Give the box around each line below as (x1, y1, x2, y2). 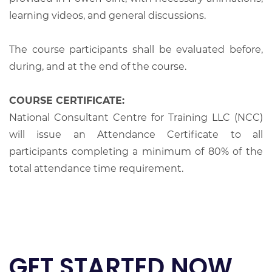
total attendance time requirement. (9, 162, 183, 174)
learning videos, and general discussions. (9, 9, 206, 21)
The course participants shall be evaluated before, (9, 43, 263, 55)
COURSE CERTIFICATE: (9, 94, 124, 106)
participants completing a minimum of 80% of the (9, 145, 263, 157)
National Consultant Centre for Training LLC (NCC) (9, 111, 263, 123)
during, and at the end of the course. (9, 60, 186, 72)
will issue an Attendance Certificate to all (9, 128, 263, 140)
